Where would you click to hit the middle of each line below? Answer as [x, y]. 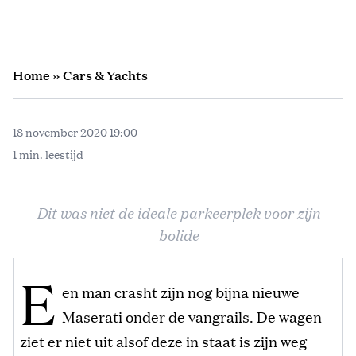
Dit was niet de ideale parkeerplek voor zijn [178, 212]
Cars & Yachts [105, 75]
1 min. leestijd [48, 154]
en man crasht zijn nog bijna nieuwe [181, 291]
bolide [178, 234]
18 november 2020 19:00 [75, 132]
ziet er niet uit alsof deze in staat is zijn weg [163, 341]
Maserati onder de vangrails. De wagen [192, 316]
